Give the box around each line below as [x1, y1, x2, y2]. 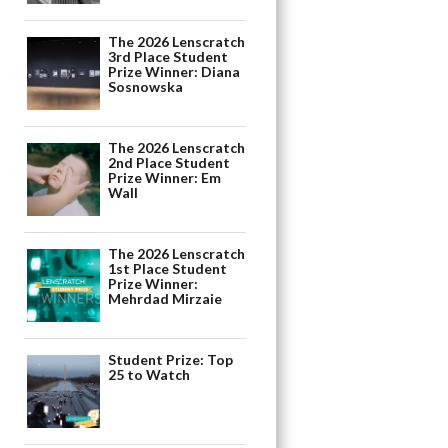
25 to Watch [108, 366, 191, 384]
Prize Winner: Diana [108, 63, 241, 81]
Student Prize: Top [108, 351, 234, 369]
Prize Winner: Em [108, 169, 222, 187]
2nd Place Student [108, 154, 231, 172]
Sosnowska [108, 78, 184, 96]
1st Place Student [108, 260, 228, 278]
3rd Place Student [108, 48, 229, 66]
